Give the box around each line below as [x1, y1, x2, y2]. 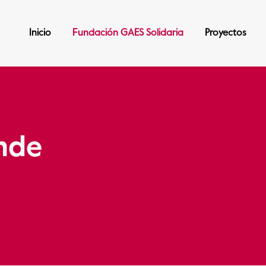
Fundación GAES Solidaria [72, 28, 183, 38]
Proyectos [205, 28, 246, 38]
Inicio [29, 28, 51, 38]
